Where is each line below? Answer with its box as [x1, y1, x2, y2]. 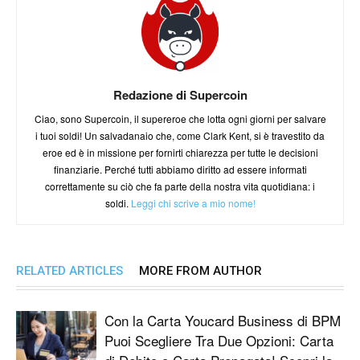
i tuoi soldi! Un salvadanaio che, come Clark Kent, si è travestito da [35, 128, 325, 142]
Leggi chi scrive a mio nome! [130, 195, 256, 210]
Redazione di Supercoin [112, 85, 247, 104]
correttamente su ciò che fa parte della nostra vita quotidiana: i [45, 178, 315, 193]
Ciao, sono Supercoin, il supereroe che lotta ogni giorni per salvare [34, 111, 326, 125]
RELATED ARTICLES [16, 263, 123, 278]
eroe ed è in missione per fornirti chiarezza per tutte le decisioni [42, 145, 318, 159]
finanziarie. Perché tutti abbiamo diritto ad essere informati [53, 162, 307, 176]
